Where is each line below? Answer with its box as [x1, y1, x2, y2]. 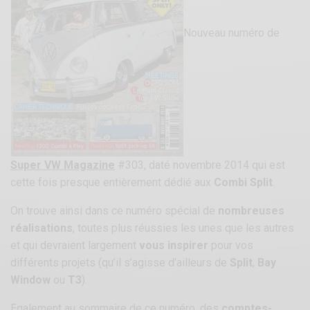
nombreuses [218, 204, 285, 218]
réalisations [10, 221, 73, 235]
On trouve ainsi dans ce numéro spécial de [10, 204, 219, 218]
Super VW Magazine [10, 158, 116, 172]
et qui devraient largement [10, 239, 140, 253]
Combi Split [214, 176, 273, 190]
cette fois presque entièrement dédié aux [10, 176, 215, 190]
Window [10, 273, 51, 287]
